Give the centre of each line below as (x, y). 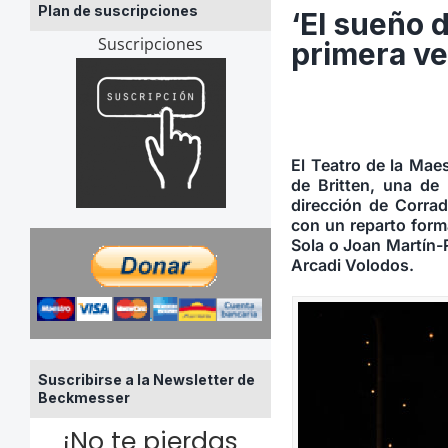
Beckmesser (83, 397)
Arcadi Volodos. (353, 265)
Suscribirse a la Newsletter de (146, 379)
